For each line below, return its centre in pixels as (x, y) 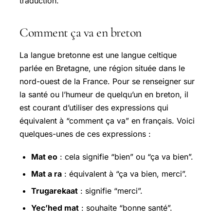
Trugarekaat (54, 191)
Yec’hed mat (55, 208)
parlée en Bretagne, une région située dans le (102, 68)
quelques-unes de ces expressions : (85, 134)
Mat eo (44, 156)
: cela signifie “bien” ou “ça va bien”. (125, 156)
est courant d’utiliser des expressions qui (94, 108)
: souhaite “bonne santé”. (126, 208)
